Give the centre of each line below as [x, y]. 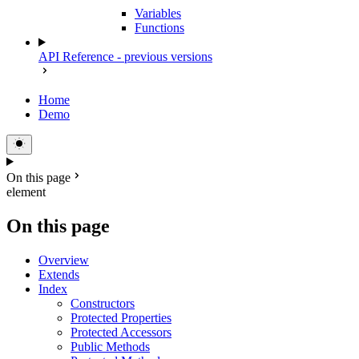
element [26, 192]
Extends [59, 274]
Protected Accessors [121, 332]
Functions [159, 28]
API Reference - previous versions [125, 56]
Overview [64, 260]
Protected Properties [121, 317]
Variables [158, 13]
